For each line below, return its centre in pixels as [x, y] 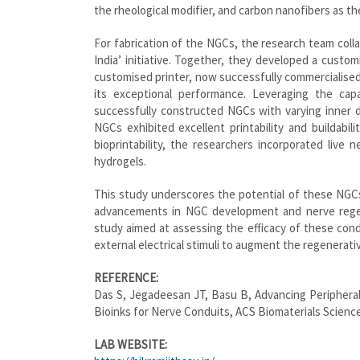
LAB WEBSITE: [131, 344]
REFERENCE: [126, 277]
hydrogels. [120, 161]
